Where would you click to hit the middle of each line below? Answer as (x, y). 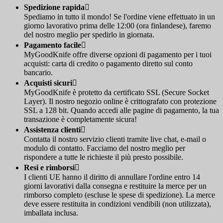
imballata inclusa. (51, 213)
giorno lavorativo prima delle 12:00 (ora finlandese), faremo (117, 26)
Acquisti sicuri (48, 83)
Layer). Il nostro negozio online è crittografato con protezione (120, 102)
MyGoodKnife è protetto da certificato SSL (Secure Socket (116, 93)
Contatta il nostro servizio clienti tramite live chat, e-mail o (115, 139)
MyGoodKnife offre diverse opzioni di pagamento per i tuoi (118, 55)
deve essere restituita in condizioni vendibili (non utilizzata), (117, 204)
